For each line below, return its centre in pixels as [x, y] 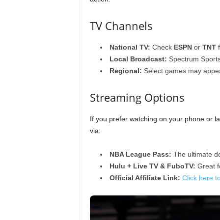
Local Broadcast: [138, 59]
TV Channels [121, 26]
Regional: [125, 71]
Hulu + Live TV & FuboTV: [152, 166]
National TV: [130, 47]
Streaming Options [137, 97]
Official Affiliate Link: [145, 178]
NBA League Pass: [140, 154]
